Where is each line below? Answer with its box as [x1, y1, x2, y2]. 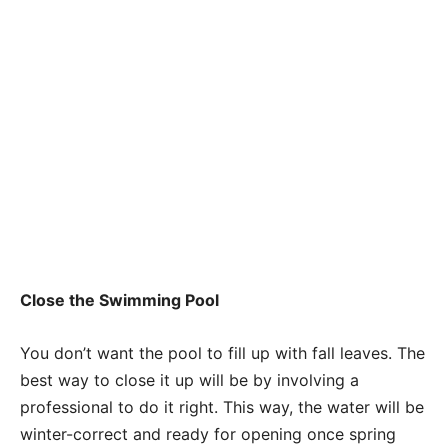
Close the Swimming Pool [20, 289, 219, 310]
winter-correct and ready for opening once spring [20, 423, 396, 444]
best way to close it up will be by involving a [20, 369, 359, 390]
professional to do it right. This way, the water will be [20, 396, 424, 417]
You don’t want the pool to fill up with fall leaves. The [20, 342, 425, 363]
